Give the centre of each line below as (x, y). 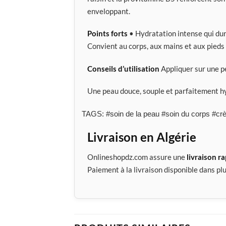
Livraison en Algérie (142, 137)
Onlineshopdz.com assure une (137, 157)
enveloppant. (109, 11)
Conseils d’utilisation (123, 68)
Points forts (107, 34)
